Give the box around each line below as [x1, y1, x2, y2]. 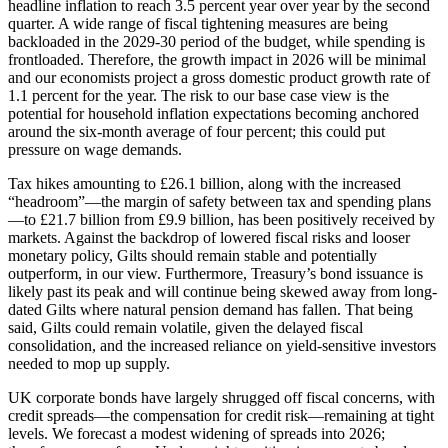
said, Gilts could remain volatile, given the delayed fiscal [8, 319, 363, 337]
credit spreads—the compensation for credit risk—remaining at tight [8, 407, 434, 425]
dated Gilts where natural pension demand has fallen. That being [8, 301, 413, 319]
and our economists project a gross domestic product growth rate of [8, 69, 430, 87]
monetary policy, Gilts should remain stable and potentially [8, 247, 377, 265]
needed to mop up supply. [8, 355, 170, 373]
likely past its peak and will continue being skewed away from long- [8, 283, 437, 301]
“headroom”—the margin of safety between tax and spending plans [8, 193, 431, 211]
